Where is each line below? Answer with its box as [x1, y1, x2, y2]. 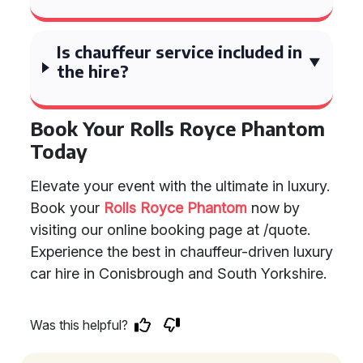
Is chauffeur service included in [57, 41, 303, 62]
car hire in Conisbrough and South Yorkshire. [30, 265, 327, 282]
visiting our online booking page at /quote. [30, 221, 310, 238]
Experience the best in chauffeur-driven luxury [30, 243, 333, 260]
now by [247, 199, 300, 216]
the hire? [57, 61, 130, 81]
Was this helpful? [30, 317, 128, 333]
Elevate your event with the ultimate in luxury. [30, 177, 330, 194]
